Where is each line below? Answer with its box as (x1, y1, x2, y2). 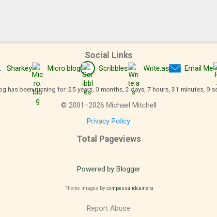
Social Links (85, 50, 132, 60)
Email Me (184, 63, 213, 73)
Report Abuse (87, 204, 130, 213)
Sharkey (6, 63, 32, 73)
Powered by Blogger (77, 165, 140, 174)
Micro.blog (47, 63, 80, 73)
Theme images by (64, 185, 107, 191)
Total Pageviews (76, 134, 141, 144)
